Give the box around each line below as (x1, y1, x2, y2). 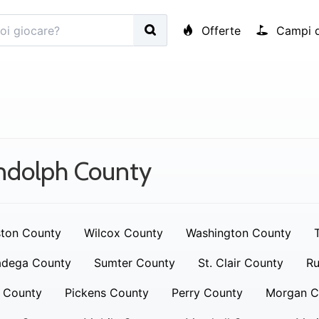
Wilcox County (83, 226, 163, 240)
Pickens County (64, 286, 149, 300)
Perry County (171, 286, 243, 300)
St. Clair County (197, 256, 283, 270)
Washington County (185, 226, 291, 240)
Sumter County (93, 256, 175, 270)
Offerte (198, 23, 241, 38)
